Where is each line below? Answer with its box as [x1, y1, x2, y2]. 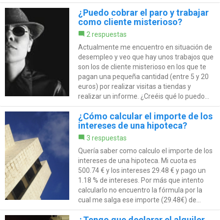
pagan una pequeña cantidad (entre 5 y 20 [78, 73, 209, 81]
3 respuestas [86, 134, 127, 142]
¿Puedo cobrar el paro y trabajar [78, 7, 209, 18]
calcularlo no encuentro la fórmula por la [78, 186, 202, 194]
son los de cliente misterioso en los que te [78, 63, 206, 71]
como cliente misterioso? [78, 17, 182, 27]
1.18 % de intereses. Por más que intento [78, 176, 204, 185]
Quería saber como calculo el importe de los [78, 147, 213, 155]
